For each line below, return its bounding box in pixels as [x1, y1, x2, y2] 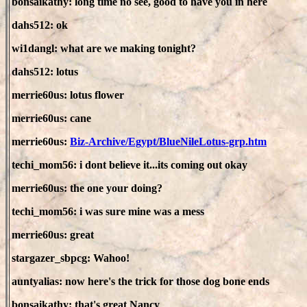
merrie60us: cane [12, 112, 91, 124]
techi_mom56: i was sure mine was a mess [12, 206, 204, 217]
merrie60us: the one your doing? [12, 182, 162, 194]
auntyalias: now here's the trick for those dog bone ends [12, 275, 269, 287]
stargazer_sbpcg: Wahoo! [12, 252, 130, 264]
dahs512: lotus [12, 66, 78, 77]
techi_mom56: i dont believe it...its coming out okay [12, 159, 247, 171]
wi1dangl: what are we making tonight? [12, 42, 196, 54]
